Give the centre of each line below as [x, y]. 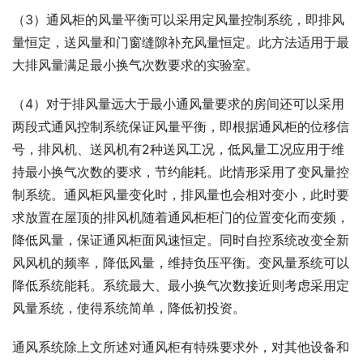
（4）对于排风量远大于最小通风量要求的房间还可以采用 [178, 104]
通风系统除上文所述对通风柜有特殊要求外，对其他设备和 [181, 347]
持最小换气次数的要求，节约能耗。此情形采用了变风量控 [181, 172]
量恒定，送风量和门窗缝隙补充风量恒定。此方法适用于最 [181, 43]
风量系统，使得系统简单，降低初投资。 [129, 308]
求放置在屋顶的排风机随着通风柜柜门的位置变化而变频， [181, 218]
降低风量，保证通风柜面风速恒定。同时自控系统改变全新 [181, 240]
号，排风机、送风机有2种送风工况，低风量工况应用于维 [178, 149]
